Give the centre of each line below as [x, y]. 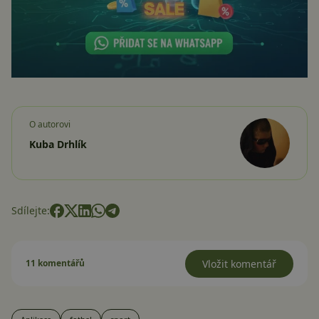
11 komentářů [55, 263]
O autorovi [50, 125]
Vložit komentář [239, 264]
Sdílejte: [31, 210]
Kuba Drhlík [58, 145]
